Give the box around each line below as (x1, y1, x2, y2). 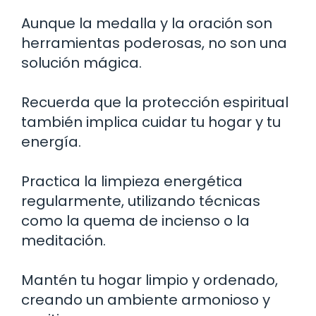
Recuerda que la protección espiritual (21, 92, 288, 112)
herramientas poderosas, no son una (21, 32, 287, 53)
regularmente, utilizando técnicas (21, 190, 260, 211)
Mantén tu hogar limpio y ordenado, (21, 269, 278, 290)
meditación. (21, 230, 106, 250)
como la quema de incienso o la (21, 210, 250, 231)
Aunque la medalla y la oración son (21, 13, 272, 33)
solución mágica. (21, 52, 142, 73)
